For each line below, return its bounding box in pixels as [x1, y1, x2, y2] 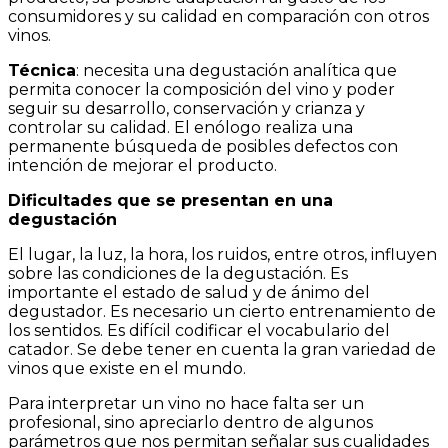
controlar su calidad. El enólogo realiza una [8, 118, 353, 137]
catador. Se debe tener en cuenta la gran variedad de [8, 340, 436, 359]
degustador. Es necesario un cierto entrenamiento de [8, 302, 436, 321]
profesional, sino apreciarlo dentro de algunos [8, 413, 373, 432]
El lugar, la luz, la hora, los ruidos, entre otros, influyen [8, 245, 437, 264]
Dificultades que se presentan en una [8, 191, 333, 210]
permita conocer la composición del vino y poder [8, 80, 395, 99]
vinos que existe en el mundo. [8, 359, 246, 378]
